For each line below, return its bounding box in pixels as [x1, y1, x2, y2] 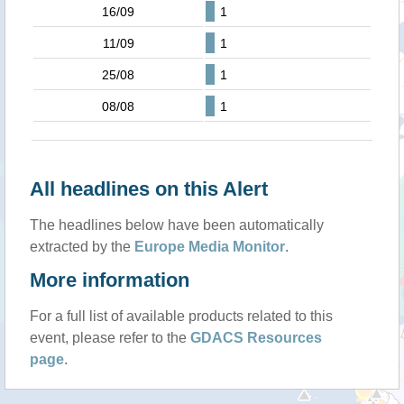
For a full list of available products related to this [30, 308, 333, 324]
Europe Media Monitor [134, 239, 285, 254]
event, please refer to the [30, 330, 190, 345]
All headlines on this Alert [30, 178, 268, 200]
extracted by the [30, 239, 134, 254]
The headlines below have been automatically [30, 217, 324, 233]
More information [30, 269, 189, 291]
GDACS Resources [190, 330, 322, 345]
